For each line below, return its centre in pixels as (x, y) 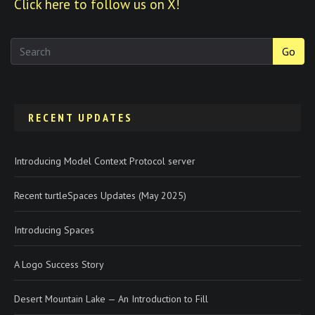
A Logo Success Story (59, 264)
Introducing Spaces (54, 230)
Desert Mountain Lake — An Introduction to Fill (111, 298)
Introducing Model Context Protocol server (105, 161)
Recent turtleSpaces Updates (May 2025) (100, 195)
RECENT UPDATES (81, 117)
